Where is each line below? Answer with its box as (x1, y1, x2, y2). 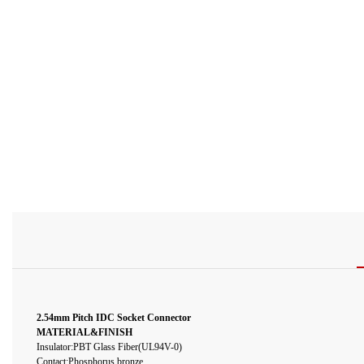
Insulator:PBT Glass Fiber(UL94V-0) (37, 340, 182, 353)
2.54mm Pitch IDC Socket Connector (37, 311, 191, 323)
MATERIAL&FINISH (37, 326, 132, 338)
